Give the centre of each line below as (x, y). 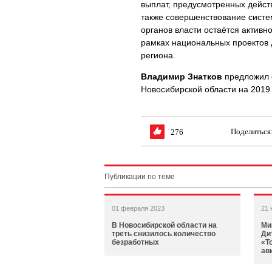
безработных (135, 242)
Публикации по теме (140, 177)
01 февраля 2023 (138, 208)
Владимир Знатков (182, 76)
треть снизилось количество (164, 234)
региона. (158, 55)
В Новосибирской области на (164, 225)
